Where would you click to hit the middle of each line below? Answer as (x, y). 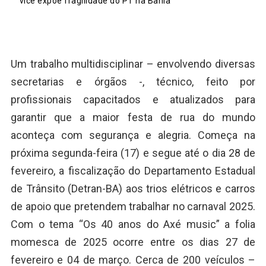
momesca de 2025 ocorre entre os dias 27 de (133, 242)
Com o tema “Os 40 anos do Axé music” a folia (133, 224)
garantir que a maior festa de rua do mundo (133, 117)
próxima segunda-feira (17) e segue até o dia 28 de (133, 153)
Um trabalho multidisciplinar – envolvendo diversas (133, 64)
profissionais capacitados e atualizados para (133, 99)
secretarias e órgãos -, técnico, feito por (133, 81)
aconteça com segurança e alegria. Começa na (133, 135)
